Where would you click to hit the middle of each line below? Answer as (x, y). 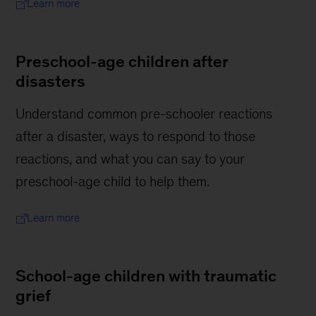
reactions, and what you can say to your (130, 159)
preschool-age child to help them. (113, 182)
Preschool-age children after (122, 62)
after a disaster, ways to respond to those (136, 136)
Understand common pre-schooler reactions (144, 114)
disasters (51, 81)
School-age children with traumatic (146, 276)
